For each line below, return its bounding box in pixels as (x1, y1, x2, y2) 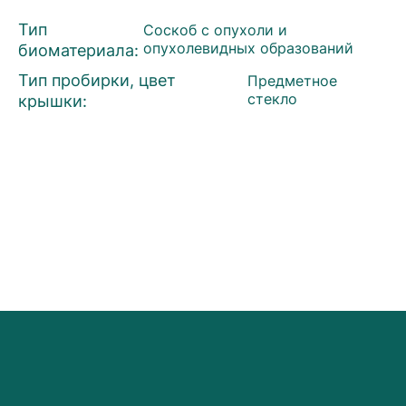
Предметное (247, 70, 338, 91)
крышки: (18, 88, 87, 112)
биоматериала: (18, 37, 139, 62)
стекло (247, 88, 298, 109)
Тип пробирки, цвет (18, 67, 176, 92)
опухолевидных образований (142, 37, 353, 58)
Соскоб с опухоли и (142, 19, 287, 40)
